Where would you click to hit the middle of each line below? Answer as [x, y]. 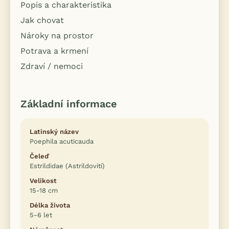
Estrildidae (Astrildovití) [67, 166]
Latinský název [54, 132]
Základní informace [69, 104]
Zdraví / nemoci [52, 66]
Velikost [43, 181]
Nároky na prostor [57, 36]
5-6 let [41, 215]
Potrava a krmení [54, 51]
